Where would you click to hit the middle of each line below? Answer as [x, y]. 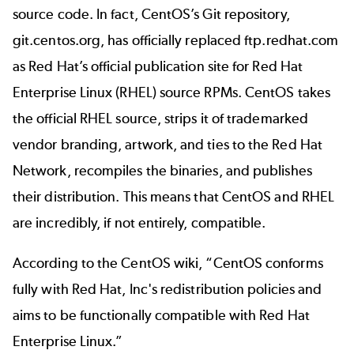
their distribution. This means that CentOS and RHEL [174, 196]
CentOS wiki [160, 264]
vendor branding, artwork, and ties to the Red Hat [168, 144]
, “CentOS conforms [261, 264]
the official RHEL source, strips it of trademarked [160, 118]
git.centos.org [57, 40]
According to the [67, 264]
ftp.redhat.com [292, 40]
